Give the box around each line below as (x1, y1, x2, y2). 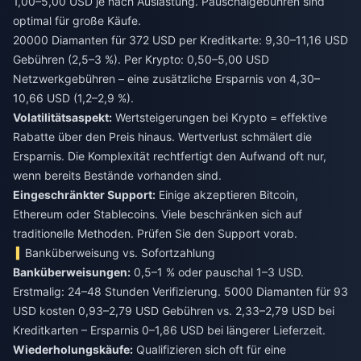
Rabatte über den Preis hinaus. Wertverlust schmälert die (13, 129, 312, 143)
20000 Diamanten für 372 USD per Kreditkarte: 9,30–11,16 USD (13, 32, 348, 47)
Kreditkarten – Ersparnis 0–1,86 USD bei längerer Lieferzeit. (13, 322, 326, 337)
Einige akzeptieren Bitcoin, (156, 187, 298, 201)
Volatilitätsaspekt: (13, 110, 112, 124)
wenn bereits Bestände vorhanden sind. (13, 168, 222, 182)
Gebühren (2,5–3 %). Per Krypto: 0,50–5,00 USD (13, 52, 269, 66)
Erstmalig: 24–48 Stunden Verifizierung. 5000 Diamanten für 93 (13, 284, 348, 298)
